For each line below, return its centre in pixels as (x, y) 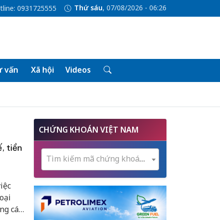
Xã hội (42, 70)
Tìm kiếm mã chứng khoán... (142, 159)
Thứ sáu (88, 8)
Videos (78, 70)
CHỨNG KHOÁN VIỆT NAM (88, 130)
